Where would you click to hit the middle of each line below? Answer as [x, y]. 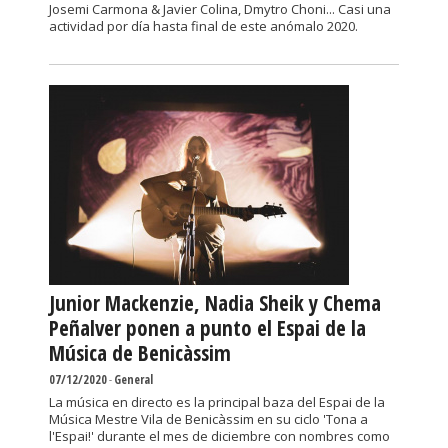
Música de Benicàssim [140, 353]
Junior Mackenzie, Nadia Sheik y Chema [215, 303]
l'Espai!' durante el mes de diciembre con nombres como [219, 436]
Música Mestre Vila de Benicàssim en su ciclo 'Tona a [208, 419]
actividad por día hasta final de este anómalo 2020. [203, 26]
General [133, 379]
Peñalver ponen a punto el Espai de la [207, 328]
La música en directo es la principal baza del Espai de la [217, 402]
